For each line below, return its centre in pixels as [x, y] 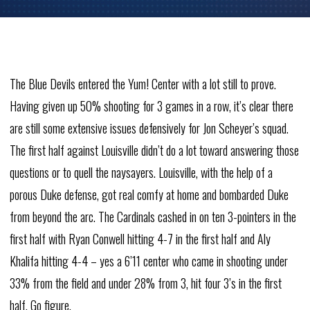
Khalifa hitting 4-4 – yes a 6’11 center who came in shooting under [148, 261]
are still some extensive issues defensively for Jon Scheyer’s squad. [149, 128]
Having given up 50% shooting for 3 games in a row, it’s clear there [151, 106]
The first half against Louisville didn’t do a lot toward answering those [154, 150]
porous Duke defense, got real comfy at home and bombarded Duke [149, 194]
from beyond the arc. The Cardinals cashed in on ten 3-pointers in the [153, 217]
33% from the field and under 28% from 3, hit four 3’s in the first [145, 283]
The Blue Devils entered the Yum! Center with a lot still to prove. [143, 84]
